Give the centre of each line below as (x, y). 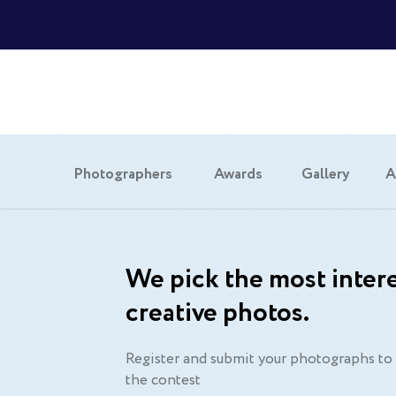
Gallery (325, 175)
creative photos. (217, 313)
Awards (238, 175)
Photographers (122, 175)
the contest (163, 381)
